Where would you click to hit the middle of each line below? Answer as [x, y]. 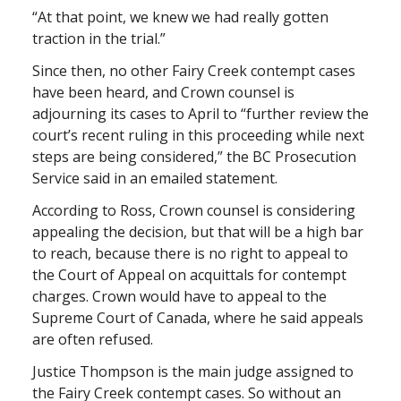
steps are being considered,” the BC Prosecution [194, 156]
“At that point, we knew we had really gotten [180, 17]
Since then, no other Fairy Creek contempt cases [194, 70]
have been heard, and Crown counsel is [163, 92]
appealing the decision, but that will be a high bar [198, 231]
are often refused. [93, 339]
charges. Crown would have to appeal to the [179, 296]
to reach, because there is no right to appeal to [190, 253]
